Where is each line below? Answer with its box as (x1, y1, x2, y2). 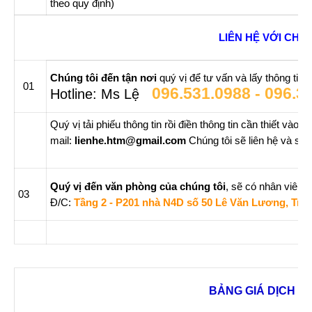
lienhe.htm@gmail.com (75, 134, 186, 146)
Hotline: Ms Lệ (50, 86, 139, 102)
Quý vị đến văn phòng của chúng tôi (50, 180, 226, 192)
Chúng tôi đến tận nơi (50, 72, 157, 84)
